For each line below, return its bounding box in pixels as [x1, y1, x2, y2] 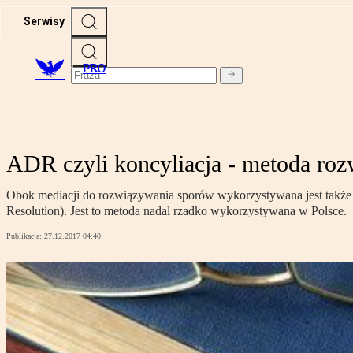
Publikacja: [6, 232, 44, 241]
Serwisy [24, 14, 65, 28]
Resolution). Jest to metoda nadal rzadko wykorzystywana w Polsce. [6, 204, 347, 218]
